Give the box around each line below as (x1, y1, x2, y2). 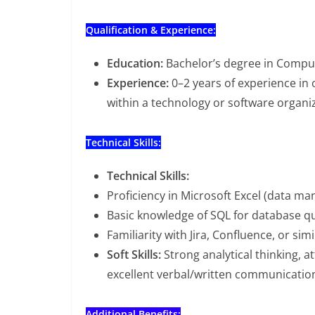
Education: (107, 56, 163, 71)
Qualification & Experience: (86, 23, 216, 37)
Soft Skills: (107, 247, 161, 262)
